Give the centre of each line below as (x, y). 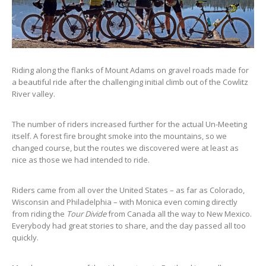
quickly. (25, 237)
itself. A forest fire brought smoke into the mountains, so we (119, 136)
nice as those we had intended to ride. (81, 159)
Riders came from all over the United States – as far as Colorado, (128, 190)
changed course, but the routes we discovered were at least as (125, 148)
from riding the (39, 213)
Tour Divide (86, 213)
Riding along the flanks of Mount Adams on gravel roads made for (130, 70)
